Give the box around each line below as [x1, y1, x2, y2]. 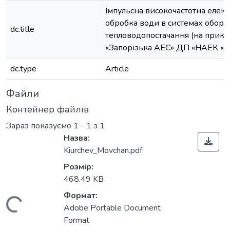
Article [105, 63, 129, 74]
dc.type [10, 63, 36, 74]
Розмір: [64, 161, 93, 173]
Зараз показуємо [6, 120, 73, 132]
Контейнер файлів [6, 103, 89, 116]
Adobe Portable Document [64, 202, 161, 214]
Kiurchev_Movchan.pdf [64, 145, 142, 157]
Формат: [64, 190, 98, 202]
